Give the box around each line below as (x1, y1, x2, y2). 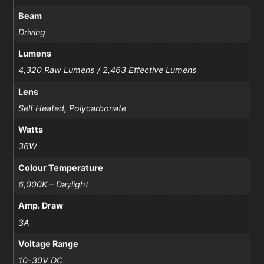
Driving (18, 27, 45, 37)
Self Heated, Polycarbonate (18, 103, 126, 113)
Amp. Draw (18, 200, 63, 211)
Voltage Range (18, 238, 78, 249)
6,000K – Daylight (18, 179, 88, 189)
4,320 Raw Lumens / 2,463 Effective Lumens (18, 65, 197, 75)
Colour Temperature (18, 162, 103, 173)
